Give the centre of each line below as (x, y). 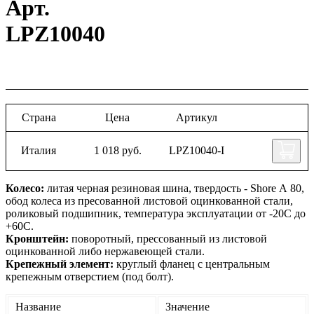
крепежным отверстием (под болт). (90, 276)
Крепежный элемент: (60, 264)
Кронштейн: (37, 238)
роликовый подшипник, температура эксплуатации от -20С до (156, 213)
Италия (39, 151)
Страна (39, 117)
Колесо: (25, 188)
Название (38, 306)
